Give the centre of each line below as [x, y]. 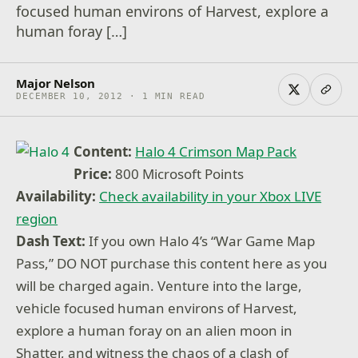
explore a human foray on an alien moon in [155, 330]
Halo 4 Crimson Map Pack [216, 151]
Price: [93, 174]
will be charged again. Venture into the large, [159, 286]
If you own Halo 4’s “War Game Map [201, 241]
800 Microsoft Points [178, 174]
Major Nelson [56, 83]
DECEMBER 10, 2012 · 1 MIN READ [111, 96]
